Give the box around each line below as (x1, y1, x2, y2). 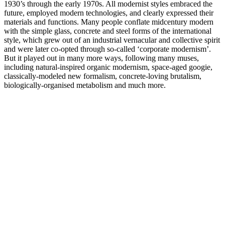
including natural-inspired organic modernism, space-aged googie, (4, 62, 212, 71)
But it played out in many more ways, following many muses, (4, 53, 199, 62)
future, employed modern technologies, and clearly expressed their (4, 8, 213, 17)
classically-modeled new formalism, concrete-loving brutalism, (4, 71, 201, 80)
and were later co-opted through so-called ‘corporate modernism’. (4, 44, 211, 53)
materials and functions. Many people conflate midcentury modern (4, 17, 213, 26)
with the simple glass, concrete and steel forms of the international (4, 26, 211, 35)
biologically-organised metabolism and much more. (4, 80, 166, 89)
